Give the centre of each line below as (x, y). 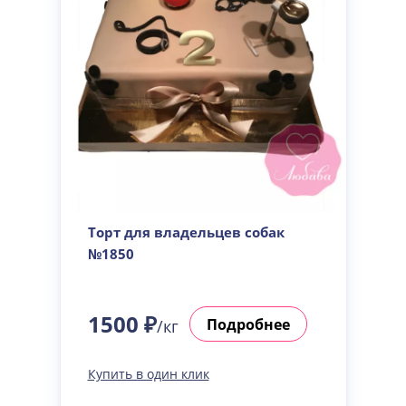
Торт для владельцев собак (186, 232)
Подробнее (248, 324)
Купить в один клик (148, 374)
